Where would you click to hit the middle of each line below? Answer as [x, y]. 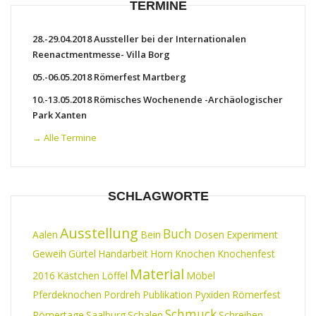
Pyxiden [212, 294]
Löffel [115, 275]
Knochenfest [246, 253]
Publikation [168, 294]
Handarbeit [123, 253]
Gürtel [82, 253]
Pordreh [122, 294]
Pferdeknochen [67, 294]
